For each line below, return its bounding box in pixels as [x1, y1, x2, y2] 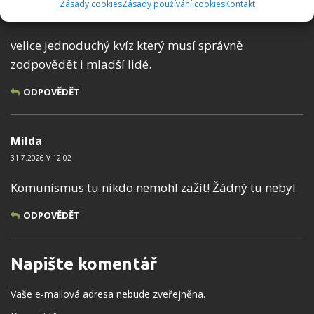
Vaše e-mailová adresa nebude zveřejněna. [11, 287, 205, 301]
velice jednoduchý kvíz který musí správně [11, 37, 243, 54]
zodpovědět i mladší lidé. [11, 56, 151, 73]
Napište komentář [11, 254, 157, 274]
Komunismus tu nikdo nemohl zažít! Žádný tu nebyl [11, 179, 296, 196]
